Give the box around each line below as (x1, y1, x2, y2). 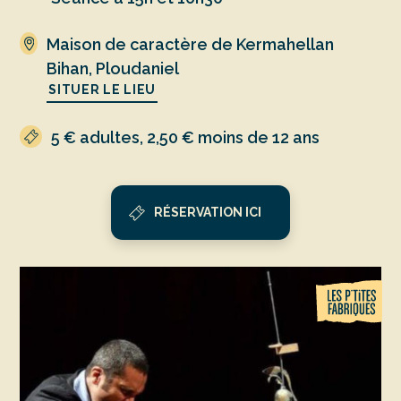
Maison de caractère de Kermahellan (47, 35, 335, 55)
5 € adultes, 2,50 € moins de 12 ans (51, 128, 320, 148)
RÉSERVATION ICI (153, 205, 261, 220)
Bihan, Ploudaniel (47, 59, 180, 79)
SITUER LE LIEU (48, 82, 156, 98)
